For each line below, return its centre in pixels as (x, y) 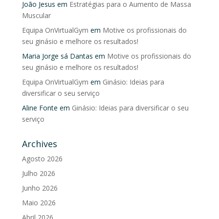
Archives (39, 144)
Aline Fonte (40, 108)
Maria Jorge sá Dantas (57, 56)
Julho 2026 (38, 173)
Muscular (36, 15)
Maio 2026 (39, 203)
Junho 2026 (40, 188)
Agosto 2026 (42, 159)
